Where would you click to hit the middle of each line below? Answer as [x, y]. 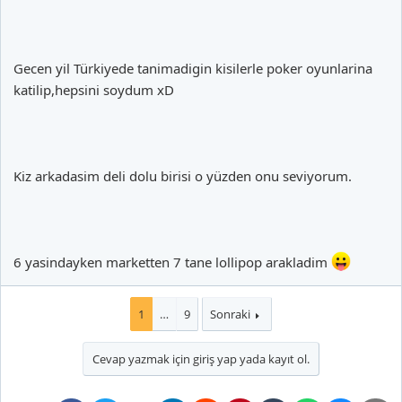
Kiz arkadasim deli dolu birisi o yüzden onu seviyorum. [183, 176]
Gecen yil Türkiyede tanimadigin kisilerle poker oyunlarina [193, 69]
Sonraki [231, 315]
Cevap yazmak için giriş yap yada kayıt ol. [201, 359]
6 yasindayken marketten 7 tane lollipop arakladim [172, 262]
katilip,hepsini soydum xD [94, 90]
